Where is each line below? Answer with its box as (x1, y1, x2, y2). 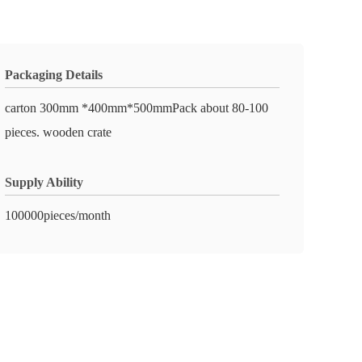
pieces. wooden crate (5, 125, 112, 139)
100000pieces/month (5, 208, 111, 222)
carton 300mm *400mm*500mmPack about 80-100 (5, 101, 268, 115)
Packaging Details (5, 68, 103, 82)
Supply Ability (5, 175, 83, 189)
